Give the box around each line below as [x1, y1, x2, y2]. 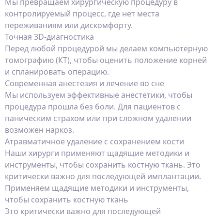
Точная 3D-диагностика [5, 31, 94, 42]
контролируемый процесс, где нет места [5, 8, 159, 19]
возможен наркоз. [5, 124, 74, 135]
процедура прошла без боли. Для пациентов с [5, 101, 181, 112]
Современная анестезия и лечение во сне [5, 78, 164, 89]
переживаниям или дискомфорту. [5, 20, 133, 31]
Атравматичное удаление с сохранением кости [5, 136, 184, 147]
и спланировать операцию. [5, 66, 109, 77]
